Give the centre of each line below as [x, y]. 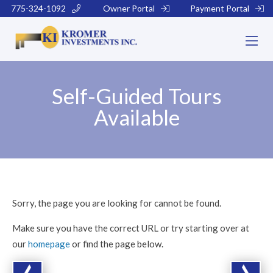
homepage [49, 244]
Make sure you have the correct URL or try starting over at [131, 228]
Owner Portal [129, 8]
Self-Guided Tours [136, 96]
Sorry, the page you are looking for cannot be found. [117, 203]
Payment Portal [220, 8]
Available [136, 117]
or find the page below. [117, 244]
